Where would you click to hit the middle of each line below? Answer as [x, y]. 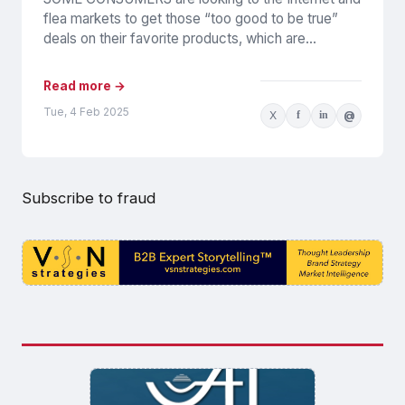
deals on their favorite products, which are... [180, 39]
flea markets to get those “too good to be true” [191, 19]
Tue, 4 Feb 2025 [86, 112]
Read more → [85, 86]
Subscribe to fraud [89, 198]
